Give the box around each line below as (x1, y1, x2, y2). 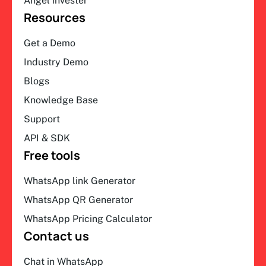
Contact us (24, 228, 89, 245)
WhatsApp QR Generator (24, 194, 133, 206)
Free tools (24, 147, 80, 164)
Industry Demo (24, 56, 88, 68)
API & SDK (24, 132, 70, 144)
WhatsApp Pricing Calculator (24, 213, 152, 225)
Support (24, 113, 60, 125)
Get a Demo (24, 37, 75, 49)
